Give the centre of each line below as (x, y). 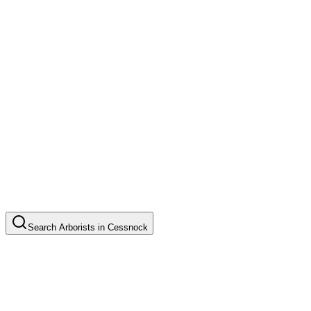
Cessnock (128, 227)
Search (43, 227)
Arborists (77, 227)
